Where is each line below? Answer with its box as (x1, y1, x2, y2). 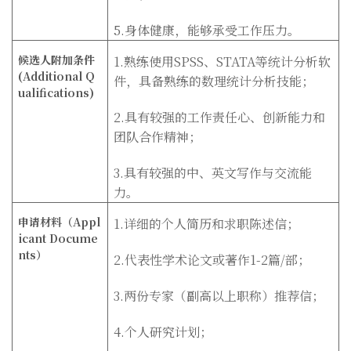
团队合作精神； (114, 127, 202, 146)
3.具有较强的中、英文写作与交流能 (114, 163, 313, 182)
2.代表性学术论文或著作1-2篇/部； (114, 250, 311, 269)
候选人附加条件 (18, 51, 96, 67)
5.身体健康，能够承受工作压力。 (114, 20, 301, 39)
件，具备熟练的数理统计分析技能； (114, 71, 315, 90)
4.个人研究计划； (114, 322, 213, 341)
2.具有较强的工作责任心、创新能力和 (114, 107, 326, 126)
